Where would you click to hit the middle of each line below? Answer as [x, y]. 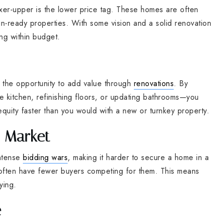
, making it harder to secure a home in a [138, 157]
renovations [154, 83]
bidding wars [45, 157]
